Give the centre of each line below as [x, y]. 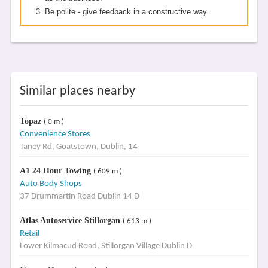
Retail [29, 234]
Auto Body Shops [51, 184]
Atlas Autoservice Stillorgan [71, 220]
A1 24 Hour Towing [56, 171]
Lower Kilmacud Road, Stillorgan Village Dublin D [106, 246]
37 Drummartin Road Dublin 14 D [79, 197]
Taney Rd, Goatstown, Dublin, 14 [78, 147]
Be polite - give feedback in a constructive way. [127, 12]
